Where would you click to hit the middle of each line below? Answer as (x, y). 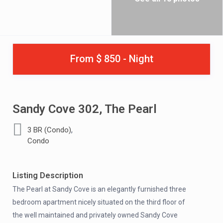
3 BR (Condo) (49, 130)
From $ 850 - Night (111, 59)
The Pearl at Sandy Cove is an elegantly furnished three (99, 189)
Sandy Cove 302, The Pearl (85, 109)
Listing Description (48, 175)
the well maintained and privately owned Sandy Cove (95, 215)
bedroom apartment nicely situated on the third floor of (99, 202)
